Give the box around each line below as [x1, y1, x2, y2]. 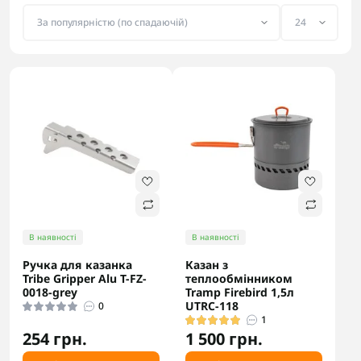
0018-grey [23, 284, 77, 300]
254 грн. [23, 328, 87, 350]
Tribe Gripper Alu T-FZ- [23, 271, 147, 286]
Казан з [185, 257, 228, 272]
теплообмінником [185, 271, 293, 286]
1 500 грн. [185, 328, 263, 350]
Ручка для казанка [23, 257, 132, 272]
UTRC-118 [185, 298, 239, 313]
